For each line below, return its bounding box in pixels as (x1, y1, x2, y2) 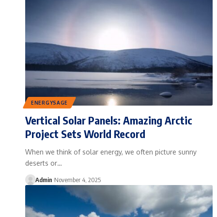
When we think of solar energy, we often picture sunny (25, 147, 197, 156)
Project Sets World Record (25, 126, 145, 140)
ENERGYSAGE (31, 99, 68, 106)
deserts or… (25, 158, 62, 167)
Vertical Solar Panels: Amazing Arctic (25, 113, 192, 127)
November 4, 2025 (54, 175, 101, 184)
